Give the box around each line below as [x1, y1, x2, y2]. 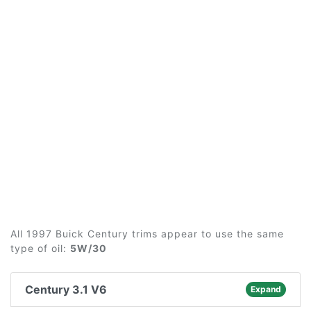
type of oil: [10, 242, 70, 254]
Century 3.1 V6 [25, 283, 107, 296]
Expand [250, 284, 281, 294]
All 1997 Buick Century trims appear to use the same [10, 228, 284, 239]
